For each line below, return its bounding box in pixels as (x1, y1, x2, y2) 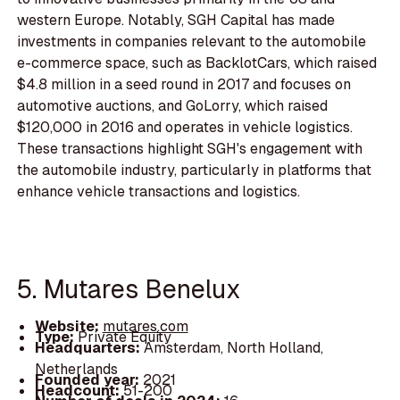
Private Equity (77, 327, 171, 346)
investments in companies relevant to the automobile (17, 31, 367, 51)
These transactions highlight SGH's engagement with (17, 138, 363, 158)
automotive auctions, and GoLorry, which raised (17, 96, 329, 115)
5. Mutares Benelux (17, 272, 242, 306)
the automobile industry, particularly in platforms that (17, 160, 372, 179)
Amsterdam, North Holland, (143, 337, 323, 357)
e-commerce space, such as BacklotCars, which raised (17, 53, 378, 72)
